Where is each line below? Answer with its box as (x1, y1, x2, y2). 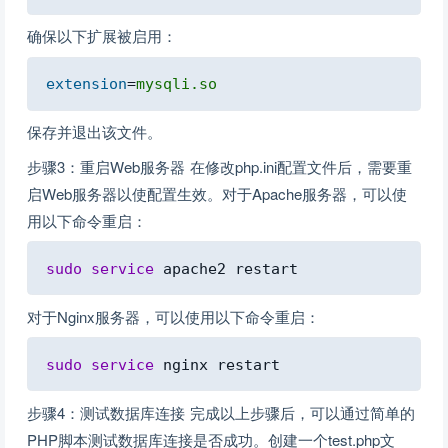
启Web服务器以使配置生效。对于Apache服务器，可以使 (27, 182, 407, 204)
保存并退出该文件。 (27, 121, 162, 142)
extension (46, 74, 127, 93)
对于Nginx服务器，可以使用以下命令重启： (27, 305, 320, 327)
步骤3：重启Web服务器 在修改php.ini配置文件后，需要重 (27, 155, 412, 177)
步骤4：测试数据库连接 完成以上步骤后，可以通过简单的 (27, 401, 415, 423)
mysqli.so (136, 74, 217, 93)
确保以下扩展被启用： (27, 25, 177, 46)
